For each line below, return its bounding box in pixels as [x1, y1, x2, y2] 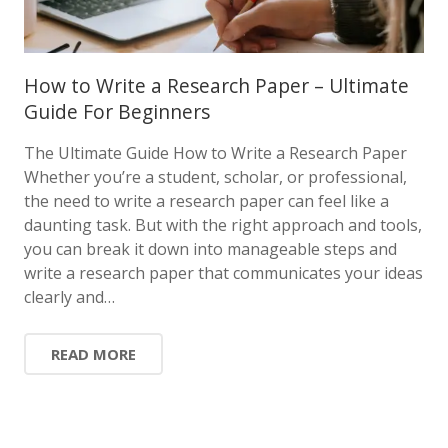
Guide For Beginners [24, 97, 210, 125]
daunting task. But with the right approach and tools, [24, 213, 422, 236]
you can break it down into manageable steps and [24, 237, 397, 260]
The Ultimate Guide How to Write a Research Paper [24, 141, 407, 164]
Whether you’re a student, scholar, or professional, [24, 165, 407, 188]
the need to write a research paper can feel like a [24, 189, 389, 212]
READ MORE [51, 343, 136, 364]
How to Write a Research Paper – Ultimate [24, 71, 409, 99]
